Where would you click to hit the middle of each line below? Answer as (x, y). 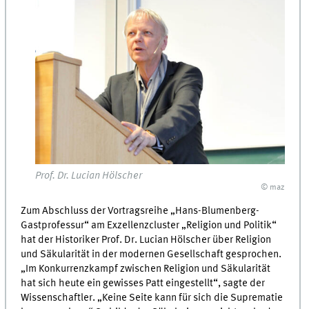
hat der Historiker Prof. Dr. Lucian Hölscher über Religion (146, 240)
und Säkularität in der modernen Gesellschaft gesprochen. (151, 254)
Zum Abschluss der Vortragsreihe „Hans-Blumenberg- (140, 211)
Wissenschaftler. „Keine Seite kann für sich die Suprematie (152, 298)
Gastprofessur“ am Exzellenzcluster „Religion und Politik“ (149, 225)
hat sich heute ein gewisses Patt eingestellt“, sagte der (143, 283)
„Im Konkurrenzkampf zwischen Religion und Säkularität (146, 269)
